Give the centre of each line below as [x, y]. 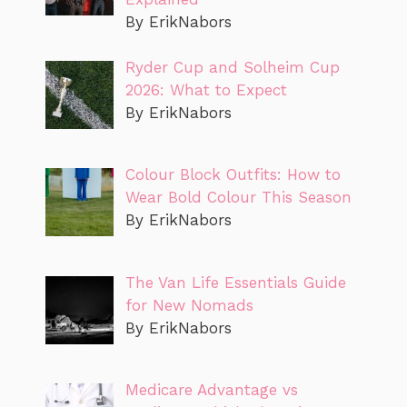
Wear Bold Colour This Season [238, 198]
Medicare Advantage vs [211, 390]
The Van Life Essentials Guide [235, 282]
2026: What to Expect [206, 90]
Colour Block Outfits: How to [233, 175]
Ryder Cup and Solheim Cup [232, 67]
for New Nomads [189, 305]
